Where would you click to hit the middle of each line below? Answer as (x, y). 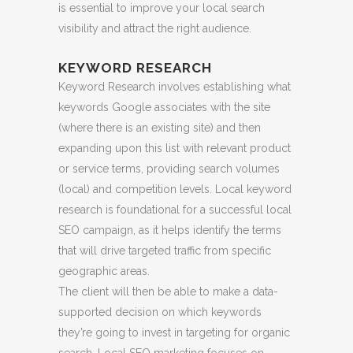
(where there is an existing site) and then (160, 127)
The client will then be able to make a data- (168, 291)
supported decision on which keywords (160, 312)
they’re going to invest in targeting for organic (174, 332)
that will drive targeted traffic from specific (165, 250)
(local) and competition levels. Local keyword (175, 189)
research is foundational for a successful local (175, 209)
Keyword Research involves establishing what (175, 86)
